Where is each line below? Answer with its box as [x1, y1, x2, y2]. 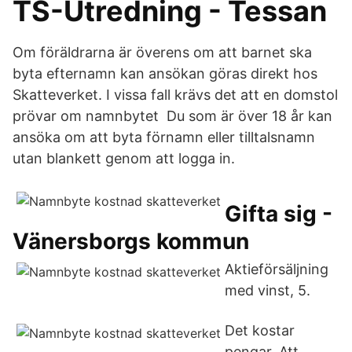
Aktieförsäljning [225, 261, 328, 277]
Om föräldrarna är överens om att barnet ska [13, 44, 312, 60]
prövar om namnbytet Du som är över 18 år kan [13, 108, 332, 124]
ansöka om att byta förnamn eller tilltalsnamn [13, 129, 315, 145]
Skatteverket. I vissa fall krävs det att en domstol [13, 86, 338, 103]
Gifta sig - [225, 200, 332, 227]
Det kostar [225, 322, 295, 339]
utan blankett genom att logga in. [13, 150, 235, 167]
